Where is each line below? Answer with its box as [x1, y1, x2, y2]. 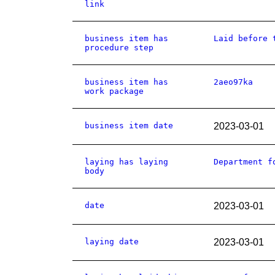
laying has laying [85, 157, 168, 166]
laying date [85, 237, 139, 246]
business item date [85, 121, 173, 130]
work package [85, 87, 144, 96]
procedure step [85, 43, 153, 52]
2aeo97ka [214, 77, 253, 87]
